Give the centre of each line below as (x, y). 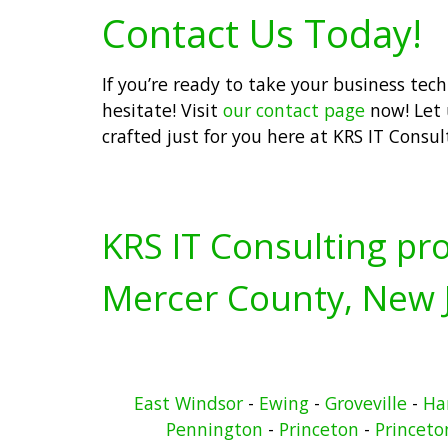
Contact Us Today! (262, 32)
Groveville (365, 403)
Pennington (214, 429)
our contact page (294, 109)
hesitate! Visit (162, 109)
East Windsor (188, 403)
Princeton (319, 429)
